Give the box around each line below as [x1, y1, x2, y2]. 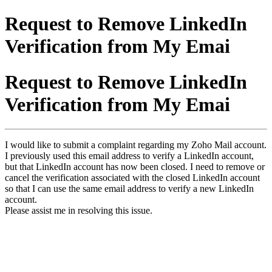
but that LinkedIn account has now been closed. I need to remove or [5, 161, 265, 172]
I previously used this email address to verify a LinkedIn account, [5, 151, 254, 161]
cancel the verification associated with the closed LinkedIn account [5, 172, 260, 183]
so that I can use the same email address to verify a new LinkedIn [5, 183, 254, 194]
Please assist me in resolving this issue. [5, 205, 152, 216]
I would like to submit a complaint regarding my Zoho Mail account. [5, 140, 267, 151]
